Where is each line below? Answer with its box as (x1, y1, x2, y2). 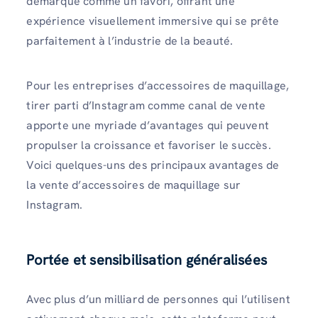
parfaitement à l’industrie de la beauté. (26, 33, 234, 49)
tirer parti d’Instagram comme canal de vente (26, 98, 266, 114)
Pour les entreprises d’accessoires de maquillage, (26, 78, 290, 94)
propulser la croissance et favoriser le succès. (26, 138, 271, 153)
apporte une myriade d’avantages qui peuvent (26, 118, 269, 133)
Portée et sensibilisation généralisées (26, 250, 267, 269)
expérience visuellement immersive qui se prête (26, 13, 280, 29)
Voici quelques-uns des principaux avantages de (26, 158, 280, 173)
